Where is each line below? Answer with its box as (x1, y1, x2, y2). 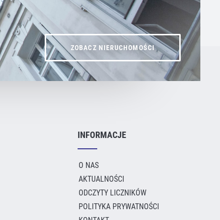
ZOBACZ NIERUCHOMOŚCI (71, 44, 155, 52)
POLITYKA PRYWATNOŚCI (79, 202, 159, 211)
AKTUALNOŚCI (79, 174, 124, 184)
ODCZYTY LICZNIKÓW (79, 188, 146, 197)
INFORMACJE (78, 130, 126, 140)
